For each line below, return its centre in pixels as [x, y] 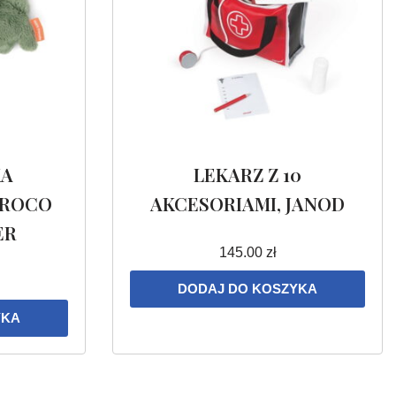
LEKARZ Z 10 [247, 175]
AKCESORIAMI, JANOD [247, 204]
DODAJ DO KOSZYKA [247, 289]
